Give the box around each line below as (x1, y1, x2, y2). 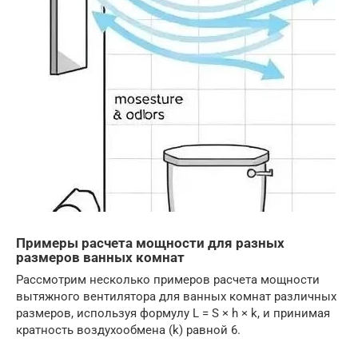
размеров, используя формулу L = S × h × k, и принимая (16, 306, 330, 321)
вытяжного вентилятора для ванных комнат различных (16, 289, 336, 304)
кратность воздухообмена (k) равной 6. (16, 323, 241, 338)
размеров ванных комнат (16, 250, 185, 265)
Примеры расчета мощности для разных (16, 236, 284, 251)
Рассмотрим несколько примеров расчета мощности (16, 272, 320, 288)
